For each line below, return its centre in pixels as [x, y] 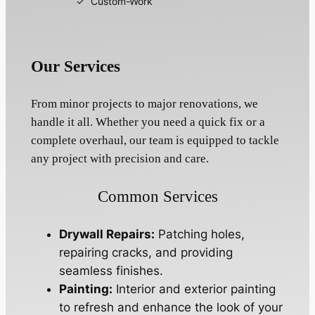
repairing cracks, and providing [146, 253]
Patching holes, [199, 234]
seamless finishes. [111, 271]
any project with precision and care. [120, 158]
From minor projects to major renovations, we [144, 103]
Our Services [75, 66]
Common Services [157, 197]
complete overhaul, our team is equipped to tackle [155, 140]
